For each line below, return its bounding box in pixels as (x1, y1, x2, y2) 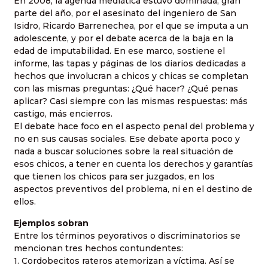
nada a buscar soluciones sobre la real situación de (14, 146, 233, 157)
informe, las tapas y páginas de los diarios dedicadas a (14, 58, 246, 69)
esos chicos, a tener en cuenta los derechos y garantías (14, 159, 253, 170)
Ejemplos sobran (14, 217, 89, 229)
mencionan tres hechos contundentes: (14, 242, 183, 254)
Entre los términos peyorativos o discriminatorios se (14, 230, 240, 241)
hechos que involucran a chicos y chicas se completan (14, 71, 248, 82)
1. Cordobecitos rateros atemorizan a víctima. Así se (14, 255, 234, 266)
